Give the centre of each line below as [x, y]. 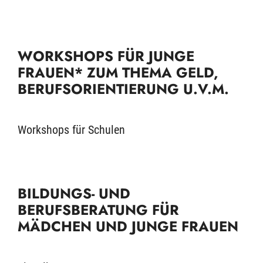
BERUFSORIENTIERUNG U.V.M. [123, 89]
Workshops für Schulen [71, 130]
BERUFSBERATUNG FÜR [98, 210]
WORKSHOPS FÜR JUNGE [106, 56]
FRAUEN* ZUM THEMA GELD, [118, 73]
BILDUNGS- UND [74, 193]
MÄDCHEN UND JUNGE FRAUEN [128, 226]
